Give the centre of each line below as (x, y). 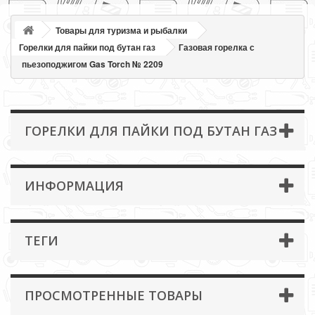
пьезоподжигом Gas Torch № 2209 (92, 64)
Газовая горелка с (217, 47)
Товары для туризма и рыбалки (121, 30)
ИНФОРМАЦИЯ (74, 186)
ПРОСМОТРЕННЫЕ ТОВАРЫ (114, 295)
